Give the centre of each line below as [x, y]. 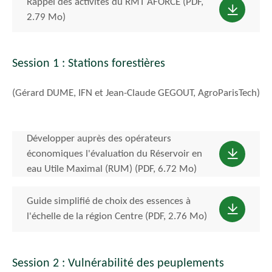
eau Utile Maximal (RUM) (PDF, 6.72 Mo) [112, 169]
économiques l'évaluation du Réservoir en [114, 154]
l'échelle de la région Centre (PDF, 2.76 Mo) [117, 217]
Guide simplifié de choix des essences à [109, 202]
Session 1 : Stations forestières [89, 64]
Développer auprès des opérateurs [99, 138]
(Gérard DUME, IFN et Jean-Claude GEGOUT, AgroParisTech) [136, 93]
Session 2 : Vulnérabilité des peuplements [118, 263]
